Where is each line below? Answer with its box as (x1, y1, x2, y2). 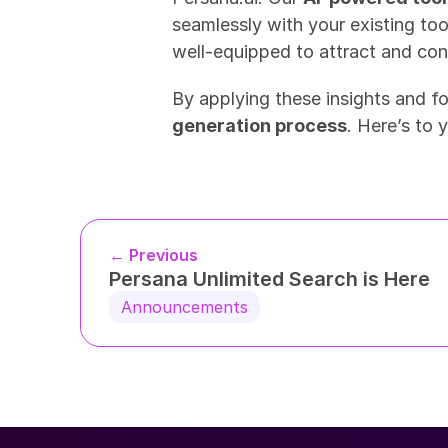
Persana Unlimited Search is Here (109, 267, 430, 291)
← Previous (109, 245, 198, 265)
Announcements (121, 297, 248, 317)
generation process (172, 115, 347, 136)
